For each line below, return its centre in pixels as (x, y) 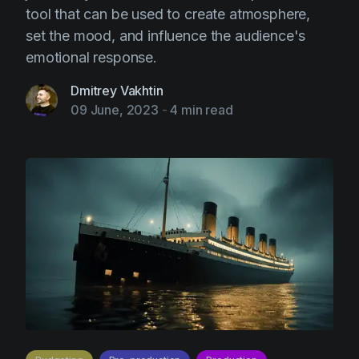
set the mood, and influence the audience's (166, 36)
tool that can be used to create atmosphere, (168, 14)
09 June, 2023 (115, 110)
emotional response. (91, 57)
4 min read (202, 110)
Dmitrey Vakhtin (117, 91)
